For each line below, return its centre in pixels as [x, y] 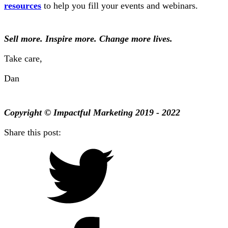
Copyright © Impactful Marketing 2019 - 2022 [92, 112]
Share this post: [33, 132]
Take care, [23, 59]
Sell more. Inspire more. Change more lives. [88, 39]
